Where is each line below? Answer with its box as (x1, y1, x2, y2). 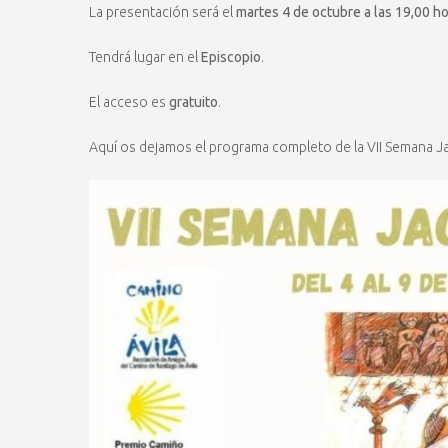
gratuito (169, 94, 218, 111)
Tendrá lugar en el (89, 49, 201, 66)
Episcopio (201, 49, 261, 66)
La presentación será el (89, 4, 236, 21)
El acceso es (89, 94, 169, 111)
